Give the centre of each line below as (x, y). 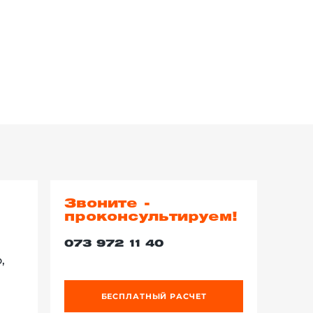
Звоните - (107, 204)
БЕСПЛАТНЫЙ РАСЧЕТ (154, 296)
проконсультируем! (151, 217)
